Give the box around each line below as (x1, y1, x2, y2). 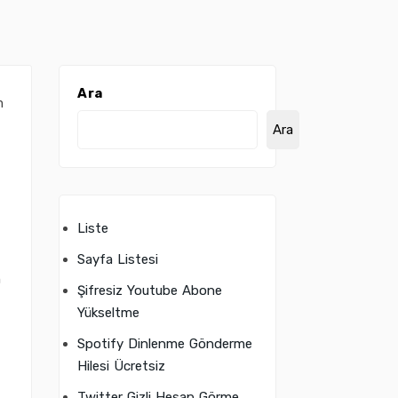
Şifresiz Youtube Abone (77, 283, 222, 298)
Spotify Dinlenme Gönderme (77, 336, 252, 352)
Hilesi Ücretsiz (77, 358, 165, 374)
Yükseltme (77, 305, 139, 321)
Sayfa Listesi (77, 251, 158, 267)
